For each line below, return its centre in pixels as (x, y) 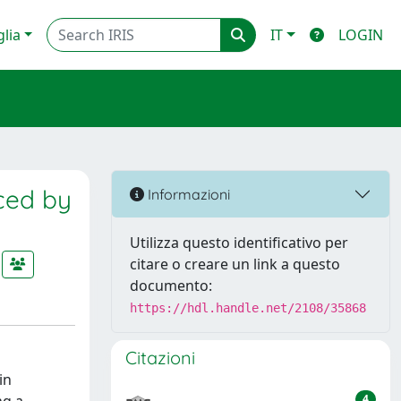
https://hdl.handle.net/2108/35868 (248, 308)
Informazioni (187, 194)
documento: (171, 286)
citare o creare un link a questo (235, 264)
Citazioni (160, 358)
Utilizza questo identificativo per (239, 243)
